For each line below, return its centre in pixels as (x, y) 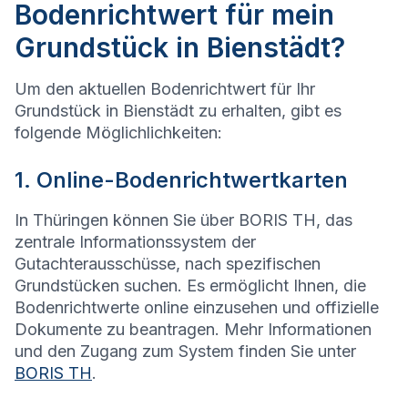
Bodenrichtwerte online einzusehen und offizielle (197, 308)
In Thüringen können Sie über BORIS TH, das (184, 220)
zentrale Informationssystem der (135, 242)
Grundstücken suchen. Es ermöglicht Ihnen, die (190, 286)
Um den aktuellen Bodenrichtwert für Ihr (165, 89)
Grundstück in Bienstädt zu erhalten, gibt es (178, 111)
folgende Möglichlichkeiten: (118, 133)
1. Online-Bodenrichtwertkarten (181, 180)
